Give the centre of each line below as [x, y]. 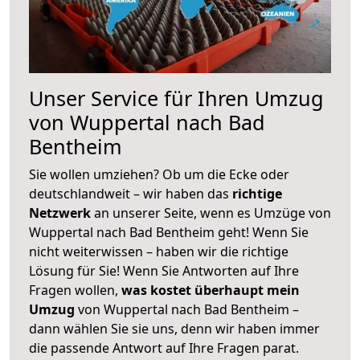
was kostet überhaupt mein [211, 290]
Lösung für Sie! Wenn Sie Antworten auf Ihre [164, 270]
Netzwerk [61, 213]
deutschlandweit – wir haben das [131, 193]
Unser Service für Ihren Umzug [176, 98]
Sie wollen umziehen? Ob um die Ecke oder [159, 174]
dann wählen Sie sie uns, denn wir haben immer [174, 328]
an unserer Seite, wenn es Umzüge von [213, 213]
